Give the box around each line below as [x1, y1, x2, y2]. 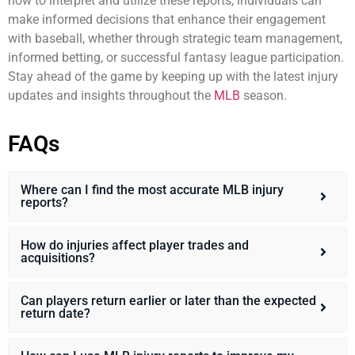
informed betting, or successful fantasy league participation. [8, 50, 344, 66]
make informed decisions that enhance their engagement [8, 12, 326, 28]
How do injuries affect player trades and [21, 237, 249, 253]
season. [240, 88, 287, 104]
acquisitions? [21, 250, 95, 265]
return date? [21, 305, 90, 321]
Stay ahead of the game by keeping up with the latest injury [8, 69, 338, 85]
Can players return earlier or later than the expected [21, 292, 316, 308]
